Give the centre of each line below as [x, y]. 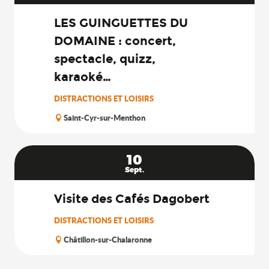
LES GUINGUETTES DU [121, 23]
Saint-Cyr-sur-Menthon [104, 118]
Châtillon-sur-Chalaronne [108, 240]
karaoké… [83, 77]
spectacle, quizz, [105, 59]
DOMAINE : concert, [115, 41]
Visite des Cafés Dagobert [132, 199]
